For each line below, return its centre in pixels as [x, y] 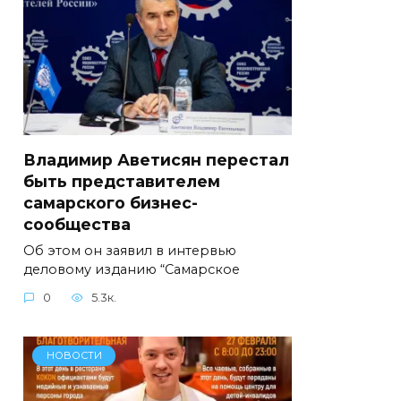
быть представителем [122, 181]
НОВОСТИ [74, 356]
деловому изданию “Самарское [132, 269]
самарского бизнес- [111, 202]
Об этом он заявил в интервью [130, 250]
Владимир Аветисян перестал [156, 159]
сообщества [77, 224]
